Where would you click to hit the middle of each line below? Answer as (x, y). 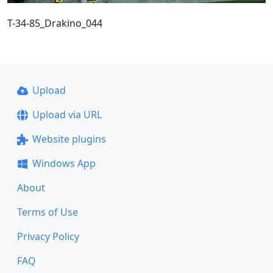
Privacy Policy (48, 236)
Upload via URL (67, 115)
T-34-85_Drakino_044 (55, 23)
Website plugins (69, 139)
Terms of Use (48, 212)
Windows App (64, 163)
